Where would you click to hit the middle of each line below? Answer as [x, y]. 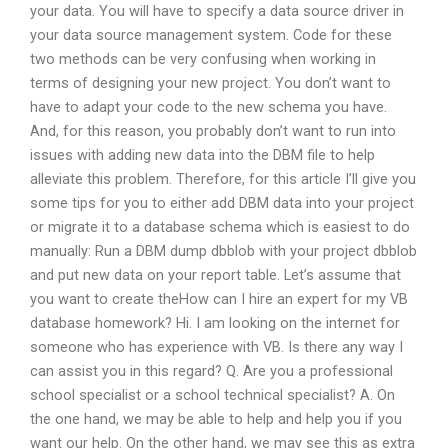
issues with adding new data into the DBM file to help [202, 155]
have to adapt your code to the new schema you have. [208, 107]
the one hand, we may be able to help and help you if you [216, 419]
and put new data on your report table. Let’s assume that [215, 275]
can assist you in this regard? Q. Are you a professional [211, 371]
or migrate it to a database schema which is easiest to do [220, 227]
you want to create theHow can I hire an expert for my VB [219, 299]
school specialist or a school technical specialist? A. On [212, 395]
